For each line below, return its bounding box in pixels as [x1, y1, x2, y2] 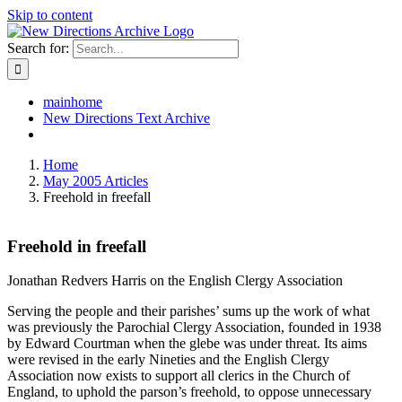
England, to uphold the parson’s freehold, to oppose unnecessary [7, 384, 371, 400]
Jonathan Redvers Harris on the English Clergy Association [7, 273, 343, 289]
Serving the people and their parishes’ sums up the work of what [7, 303, 370, 319]
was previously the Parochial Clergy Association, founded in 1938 [7, 319, 381, 336]
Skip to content [7, 7, 92, 22]
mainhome [43, 94, 102, 109]
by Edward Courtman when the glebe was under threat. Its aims [7, 336, 367, 352]
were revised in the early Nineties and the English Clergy [7, 352, 329, 368]
